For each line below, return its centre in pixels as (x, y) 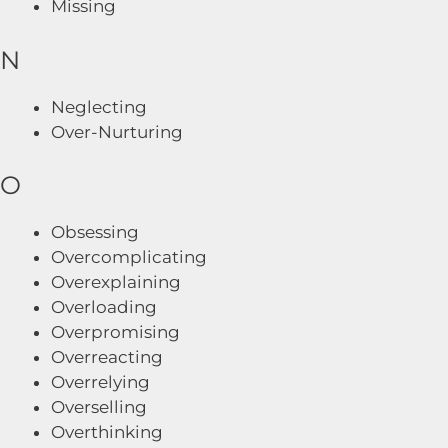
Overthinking (107, 432)
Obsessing (95, 232)
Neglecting (99, 106)
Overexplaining (116, 282)
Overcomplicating (129, 257)
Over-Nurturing (117, 131)
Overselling (99, 407)
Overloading (104, 307)
